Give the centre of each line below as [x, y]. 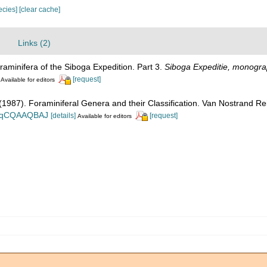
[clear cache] [39, 9]
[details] [63, 115]
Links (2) [34, 43]
